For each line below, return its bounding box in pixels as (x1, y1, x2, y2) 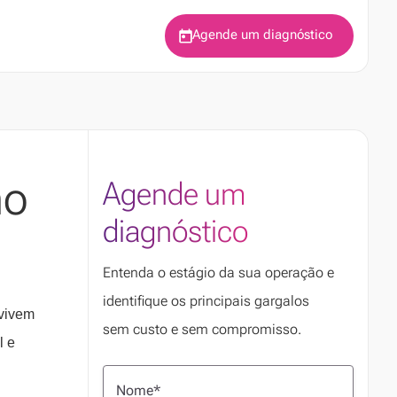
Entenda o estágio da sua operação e (103, 264, 335, 282)
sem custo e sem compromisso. (103, 321, 302, 339)
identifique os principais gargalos (103, 292, 310, 310)
